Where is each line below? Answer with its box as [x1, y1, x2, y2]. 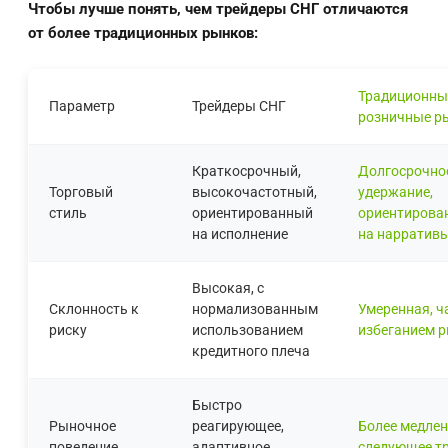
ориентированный [192, 204, 313, 221]
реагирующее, [192, 417, 284, 434]
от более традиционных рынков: [28, 23, 258, 42]
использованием [192, 321, 303, 338]
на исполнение [192, 225, 288, 242]
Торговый [49, 183, 113, 200]
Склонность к [49, 300, 139, 317]
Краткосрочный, [192, 162, 301, 179]
